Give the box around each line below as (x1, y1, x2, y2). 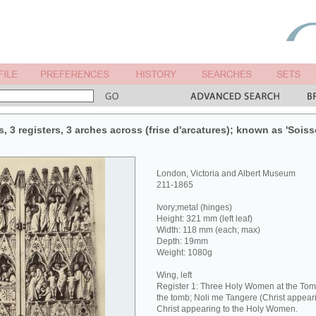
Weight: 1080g (157, 248, 212, 257)
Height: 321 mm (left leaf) (157, 214, 253, 224)
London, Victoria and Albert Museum (157, 169, 296, 178)
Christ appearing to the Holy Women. (157, 304, 298, 314)
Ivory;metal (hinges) (157, 202, 232, 212)
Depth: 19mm (157, 236, 208, 246)
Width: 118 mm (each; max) (157, 225, 260, 235)
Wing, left (157, 270, 192, 280)
